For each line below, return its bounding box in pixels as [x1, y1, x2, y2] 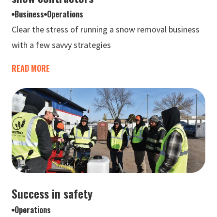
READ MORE [12, 62, 50, 74]
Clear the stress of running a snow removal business [12, 24, 200, 35]
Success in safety [12, 185, 93, 202]
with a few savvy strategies [12, 39, 111, 50]
